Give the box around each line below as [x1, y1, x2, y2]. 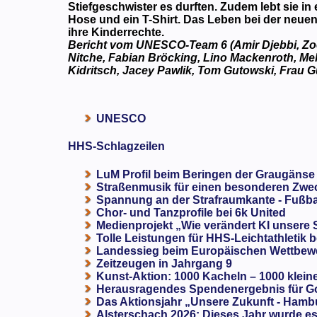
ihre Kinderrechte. [68, 25, 165, 38]
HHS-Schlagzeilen [68, 140, 166, 153]
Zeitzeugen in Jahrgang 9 [96, 257, 233, 270]
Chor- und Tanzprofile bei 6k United [96, 206, 287, 219]
